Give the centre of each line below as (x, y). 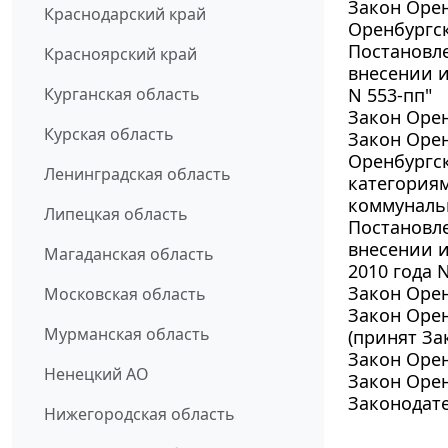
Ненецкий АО (96, 374)
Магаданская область (129, 254)
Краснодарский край (125, 14)
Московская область (125, 294)
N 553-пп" (390, 95)
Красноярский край (120, 54)
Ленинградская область (137, 174)
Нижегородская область (139, 414)
